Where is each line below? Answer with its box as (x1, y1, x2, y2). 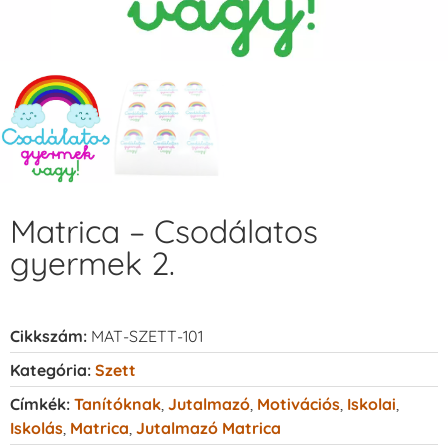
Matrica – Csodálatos (10, 210, 318, 251)
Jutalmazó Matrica (136, 417, 281, 438)
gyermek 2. (10, 242, 175, 283)
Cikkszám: (10, 325, 91, 346)
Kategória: (10, 359, 91, 380)
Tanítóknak (74, 393, 161, 414)
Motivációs (257, 393, 340, 414)
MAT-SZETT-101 (91, 325, 203, 346)
